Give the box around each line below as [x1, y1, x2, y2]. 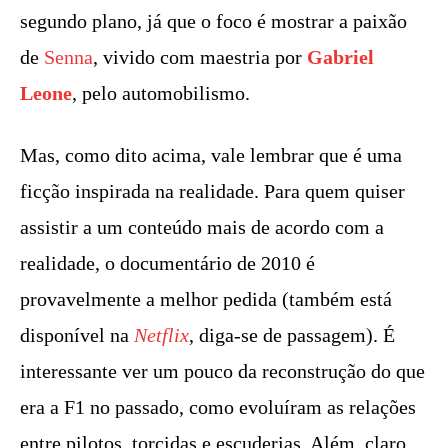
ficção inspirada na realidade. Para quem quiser [20, 179, 405, 202]
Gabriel [307, 45, 374, 68]
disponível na [20, 323, 134, 346]
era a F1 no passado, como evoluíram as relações [20, 395, 416, 418]
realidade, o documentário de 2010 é [20, 251, 315, 274]
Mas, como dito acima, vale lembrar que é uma [20, 143, 402, 166]
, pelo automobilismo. [72, 81, 250, 104]
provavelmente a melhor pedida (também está [20, 287, 392, 310]
